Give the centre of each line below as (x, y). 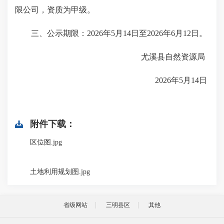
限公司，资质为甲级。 (55, 10)
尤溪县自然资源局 (135, 57)
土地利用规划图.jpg (60, 172)
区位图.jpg (46, 142)
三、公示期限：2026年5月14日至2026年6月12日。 (111, 33)
